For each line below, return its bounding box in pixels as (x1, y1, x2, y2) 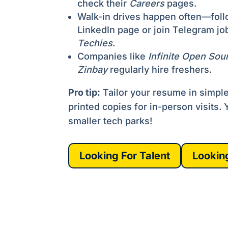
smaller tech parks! (68, 115, 153, 126)
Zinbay (77, 64, 108, 75)
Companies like (77, 50, 149, 62)
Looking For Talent (79, 150, 170, 162)
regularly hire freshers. (107, 64, 212, 75)
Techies (77, 37, 113, 48)
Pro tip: (68, 87, 101, 98)
